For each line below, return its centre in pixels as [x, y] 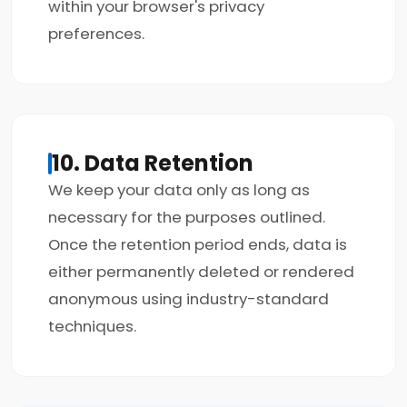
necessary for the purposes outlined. [187, 217]
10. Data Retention [153, 163]
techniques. [92, 326]
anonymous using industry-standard [189, 299]
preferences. [96, 34]
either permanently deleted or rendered [201, 272]
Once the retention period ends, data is [198, 244]
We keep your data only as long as [179, 190]
